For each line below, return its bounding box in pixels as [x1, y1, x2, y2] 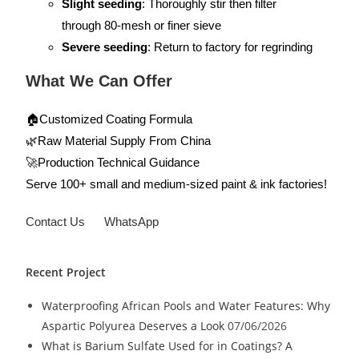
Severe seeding [62, 40, 148, 54]
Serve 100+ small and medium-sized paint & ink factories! [26, 177, 328, 191]
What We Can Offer [26, 72, 173, 90]
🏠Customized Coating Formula [26, 112, 193, 126]
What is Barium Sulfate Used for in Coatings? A [42, 338, 293, 353]
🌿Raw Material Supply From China [26, 134, 212, 147]
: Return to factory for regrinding [147, 40, 313, 54]
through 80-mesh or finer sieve [62, 18, 222, 32]
